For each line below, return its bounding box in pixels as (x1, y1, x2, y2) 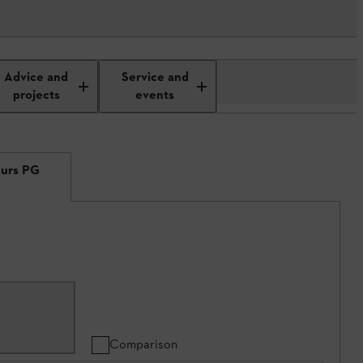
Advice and (4, 68, 69, 87)
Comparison (109, 336, 177, 352)
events (135, 86, 175, 105)
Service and (121, 68, 189, 87)
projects (12, 86, 60, 105)
